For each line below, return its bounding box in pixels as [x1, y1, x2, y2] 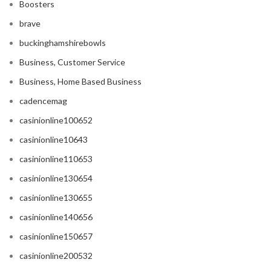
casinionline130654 [19, 173, 93, 184]
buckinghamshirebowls [19, 38, 106, 48]
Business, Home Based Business [19, 76, 142, 87]
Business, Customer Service [19, 57, 125, 68]
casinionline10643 [19, 134, 88, 145]
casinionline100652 [19, 115, 93, 126]
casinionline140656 [19, 212, 93, 223]
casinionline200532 [19, 250, 93, 261]
